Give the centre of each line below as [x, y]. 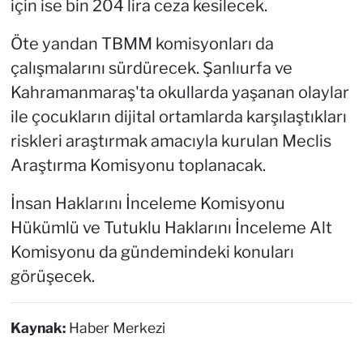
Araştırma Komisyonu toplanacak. [138, 165]
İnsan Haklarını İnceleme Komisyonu [147, 203]
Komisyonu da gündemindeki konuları [152, 252]
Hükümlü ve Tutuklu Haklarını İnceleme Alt [171, 227]
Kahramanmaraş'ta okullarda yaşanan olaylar [179, 92]
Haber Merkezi [117, 327]
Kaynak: [39, 327]
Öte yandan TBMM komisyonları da [142, 43]
